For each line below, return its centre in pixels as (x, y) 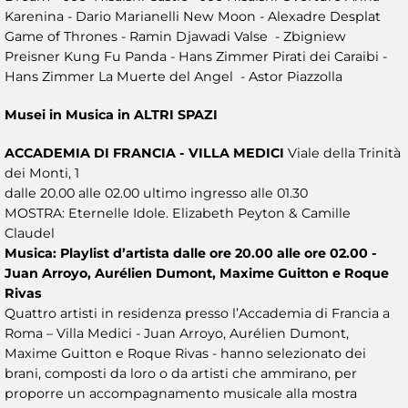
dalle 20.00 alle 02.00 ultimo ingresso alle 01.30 (156, 193)
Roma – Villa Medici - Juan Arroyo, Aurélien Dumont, (177, 333)
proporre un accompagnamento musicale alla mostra (181, 393)
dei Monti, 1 (42, 173)
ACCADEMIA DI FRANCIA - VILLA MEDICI (146, 153)
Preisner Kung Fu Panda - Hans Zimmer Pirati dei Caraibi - (196, 56)
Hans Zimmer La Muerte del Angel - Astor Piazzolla (173, 76)
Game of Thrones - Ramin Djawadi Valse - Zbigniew (175, 36)
